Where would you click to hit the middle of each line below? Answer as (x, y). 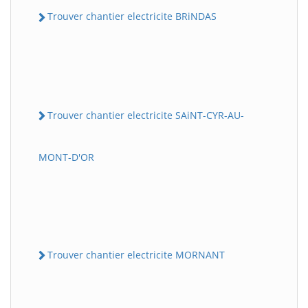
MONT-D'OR (66, 157)
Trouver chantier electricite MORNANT (136, 254)
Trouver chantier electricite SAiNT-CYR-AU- (146, 115)
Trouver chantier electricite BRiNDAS (132, 16)
